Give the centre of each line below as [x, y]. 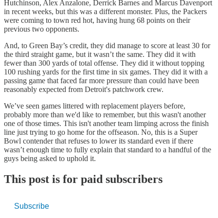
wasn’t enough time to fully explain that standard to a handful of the [108, 150]
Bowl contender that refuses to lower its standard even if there [99, 141]
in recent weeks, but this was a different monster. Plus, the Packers [105, 12]
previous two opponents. [42, 29]
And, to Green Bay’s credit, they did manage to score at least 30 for [107, 46]
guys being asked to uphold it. [50, 159]
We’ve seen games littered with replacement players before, [95, 106]
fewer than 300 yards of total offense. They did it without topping [104, 63]
